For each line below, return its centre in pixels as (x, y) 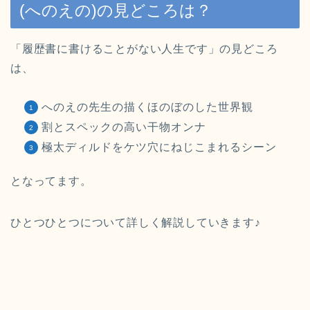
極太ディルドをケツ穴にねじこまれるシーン (159, 147)
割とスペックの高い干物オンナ (124, 127)
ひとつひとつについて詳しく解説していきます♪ (136, 223)
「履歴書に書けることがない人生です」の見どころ (144, 49)
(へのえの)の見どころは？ (116, 11)
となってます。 (51, 181)
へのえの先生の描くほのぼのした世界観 (147, 107)
